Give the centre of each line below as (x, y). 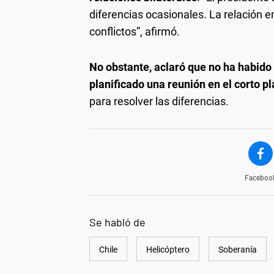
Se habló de (117, 222)
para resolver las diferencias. (159, 102)
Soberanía (238, 250)
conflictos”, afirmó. (135, 32)
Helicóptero (168, 250)
